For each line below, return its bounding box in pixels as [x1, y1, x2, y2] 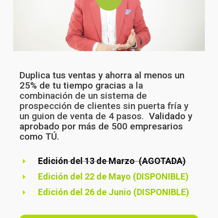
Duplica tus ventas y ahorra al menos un [19, 69, 185, 81]
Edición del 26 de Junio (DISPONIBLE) [38, 186, 190, 197]
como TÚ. [19, 130, 62, 142]
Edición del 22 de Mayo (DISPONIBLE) [38, 171, 189, 182]
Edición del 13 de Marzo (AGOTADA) [38, 155, 186, 166]
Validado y [146, 110, 193, 122]
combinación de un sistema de [19, 90, 147, 101]
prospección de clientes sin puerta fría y [19, 100, 189, 111]
